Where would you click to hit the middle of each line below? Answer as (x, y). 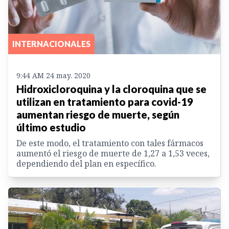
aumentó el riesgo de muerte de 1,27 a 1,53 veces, (113, 154)
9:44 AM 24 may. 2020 (53, 76)
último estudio (51, 128)
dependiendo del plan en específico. (86, 164)
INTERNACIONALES (51, 44)
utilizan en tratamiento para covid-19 (105, 102)
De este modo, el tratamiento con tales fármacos (110, 143)
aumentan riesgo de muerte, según (98, 115)
